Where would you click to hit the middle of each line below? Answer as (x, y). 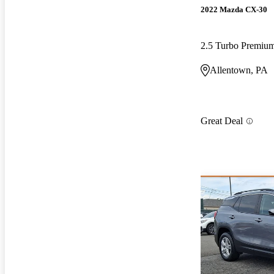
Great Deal (222, 121)
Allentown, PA (239, 70)
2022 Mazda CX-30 (234, 9)
